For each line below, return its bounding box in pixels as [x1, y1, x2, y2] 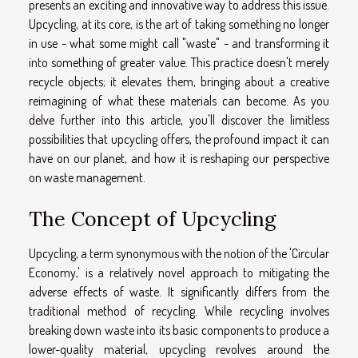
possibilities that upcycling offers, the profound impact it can [29, 130, 329, 147]
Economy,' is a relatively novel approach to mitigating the [29, 264, 329, 280]
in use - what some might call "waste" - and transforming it [29, 34, 329, 51]
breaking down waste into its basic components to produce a [29, 321, 329, 338]
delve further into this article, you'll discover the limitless [29, 111, 329, 128]
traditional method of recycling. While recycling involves [29, 302, 329, 319]
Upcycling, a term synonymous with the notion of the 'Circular [29, 245, 329, 261]
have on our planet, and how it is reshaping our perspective [29, 149, 329, 166]
